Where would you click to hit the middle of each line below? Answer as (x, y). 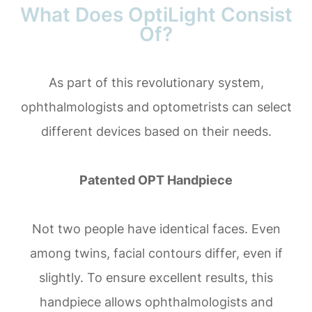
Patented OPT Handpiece (156, 180)
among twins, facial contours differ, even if (156, 253)
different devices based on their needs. (156, 131)
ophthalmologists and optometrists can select (156, 107)
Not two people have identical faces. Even (156, 228)
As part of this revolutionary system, (156, 82)
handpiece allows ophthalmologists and (156, 302)
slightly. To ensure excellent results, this (156, 277)
